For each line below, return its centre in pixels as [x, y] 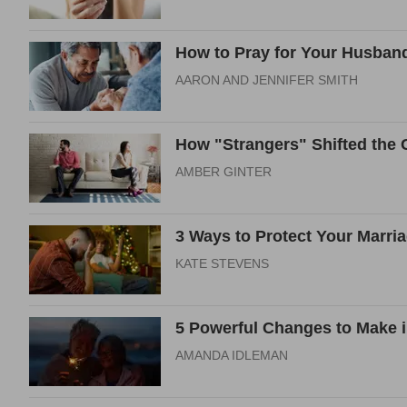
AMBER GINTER [223, 172]
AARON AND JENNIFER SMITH [267, 80]
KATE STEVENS [222, 263]
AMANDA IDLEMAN [232, 355]
